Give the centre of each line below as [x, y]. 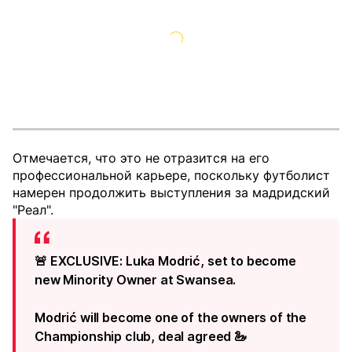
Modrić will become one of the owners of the [171, 317]
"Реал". [33, 210]
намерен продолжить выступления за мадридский [171, 192]
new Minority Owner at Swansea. [136, 280]
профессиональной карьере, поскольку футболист [171, 175]
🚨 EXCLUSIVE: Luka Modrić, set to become [165, 261]
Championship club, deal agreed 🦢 [141, 336]
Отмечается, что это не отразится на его [141, 158]
